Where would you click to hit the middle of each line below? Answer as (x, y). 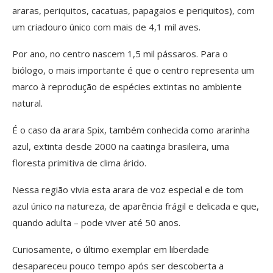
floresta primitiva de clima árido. (79, 162)
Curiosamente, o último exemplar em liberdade (111, 249)
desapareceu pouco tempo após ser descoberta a (118, 265)
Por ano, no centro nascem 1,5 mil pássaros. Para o (120, 53)
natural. (27, 103)
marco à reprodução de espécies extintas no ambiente (127, 86)
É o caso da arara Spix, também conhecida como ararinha (131, 129)
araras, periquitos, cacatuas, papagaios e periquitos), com (133, 10)
